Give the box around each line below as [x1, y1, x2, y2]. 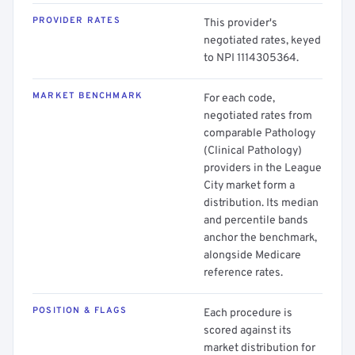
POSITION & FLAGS [32, 305, 128, 316]
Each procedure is [204, 307, 292, 320]
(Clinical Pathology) [204, 144, 302, 158]
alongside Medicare [204, 249, 301, 262]
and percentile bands [204, 214, 308, 227]
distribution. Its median [204, 197, 319, 210]
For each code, [204, 92, 275, 105]
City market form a [204, 179, 295, 193]
